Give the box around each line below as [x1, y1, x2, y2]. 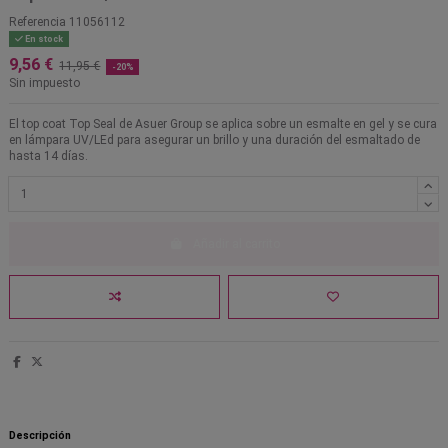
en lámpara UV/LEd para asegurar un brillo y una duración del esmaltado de [9, 133, 420, 148]
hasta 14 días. [9, 149, 91, 164]
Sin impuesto [9, 76, 80, 91]
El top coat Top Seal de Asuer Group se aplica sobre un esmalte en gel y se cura [9, 117, 437, 132]
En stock [22, 34, 63, 45]
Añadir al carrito [192, 236, 280, 251]
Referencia [9, 15, 66, 30]
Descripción [9, 428, 71, 442]
